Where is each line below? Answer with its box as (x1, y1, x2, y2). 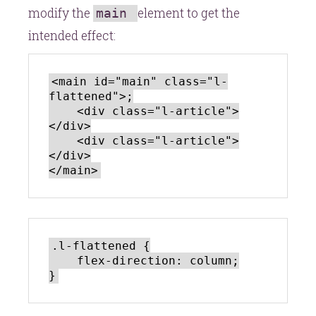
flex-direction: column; (49, 253, 77, 267)
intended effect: (28, 27, 116, 44)
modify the (28, 4, 93, 21)
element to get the (138, 4, 240, 21)
